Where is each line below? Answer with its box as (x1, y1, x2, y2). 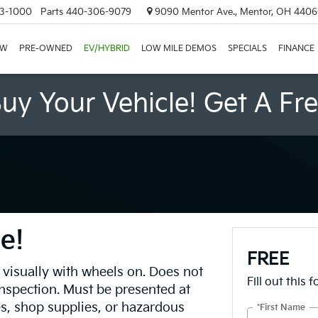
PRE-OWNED (19, 43, 72, 54)
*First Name (256, 302, 305, 313)
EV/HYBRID (84, 43, 130, 54)
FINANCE (278, 43, 314, 54)
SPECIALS (228, 43, 267, 54)
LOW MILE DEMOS (141, 43, 216, 54)
